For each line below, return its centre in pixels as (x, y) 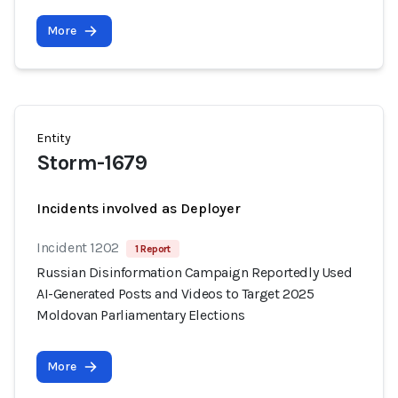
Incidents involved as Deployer (139, 208)
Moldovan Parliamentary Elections (141, 315)
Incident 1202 (78, 247)
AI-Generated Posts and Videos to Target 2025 (175, 294)
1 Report (152, 249)
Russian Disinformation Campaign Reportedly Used (195, 272)
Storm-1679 (92, 163)
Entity (54, 138)
